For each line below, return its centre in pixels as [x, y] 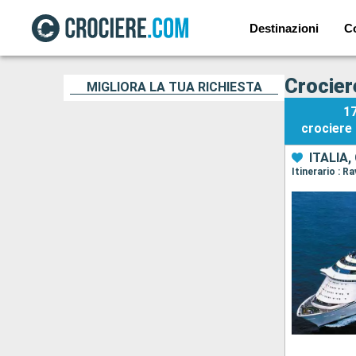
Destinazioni [284, 28]
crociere [326, 128]
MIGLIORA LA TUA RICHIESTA [174, 87]
